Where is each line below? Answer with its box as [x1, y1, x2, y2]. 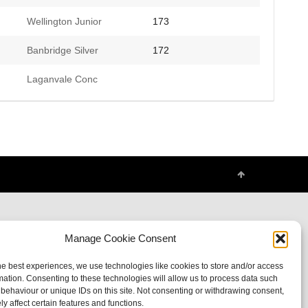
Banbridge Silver [27, 44, 99, 56]
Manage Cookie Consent [64, 232, 176, 244]
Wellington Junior [27, 15, 102, 27]
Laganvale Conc [27, 73, 98, 85]
